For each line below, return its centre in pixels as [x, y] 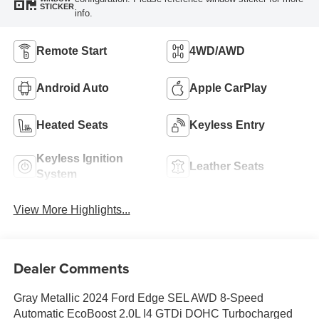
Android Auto [72, 88]
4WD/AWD [217, 51]
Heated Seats [72, 125]
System [56, 174]
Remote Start [71, 51]
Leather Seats [227, 167]
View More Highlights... [72, 210]
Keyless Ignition [79, 159]
